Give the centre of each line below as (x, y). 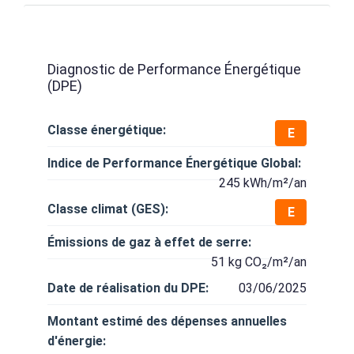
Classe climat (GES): (108, 209)
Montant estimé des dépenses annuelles (167, 321)
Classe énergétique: (107, 130)
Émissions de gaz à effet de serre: (149, 242)
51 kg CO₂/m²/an (259, 262)
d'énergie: (77, 341)
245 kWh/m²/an (263, 183)
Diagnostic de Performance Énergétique (174, 69)
